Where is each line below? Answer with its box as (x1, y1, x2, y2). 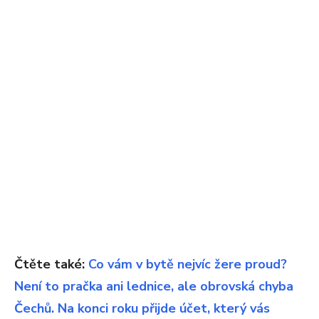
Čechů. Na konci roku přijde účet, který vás (14, 299, 270, 317)
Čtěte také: (14, 255, 88, 273)
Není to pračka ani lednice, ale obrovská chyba (14, 277, 293, 295)
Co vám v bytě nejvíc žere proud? (88, 255, 287, 273)
